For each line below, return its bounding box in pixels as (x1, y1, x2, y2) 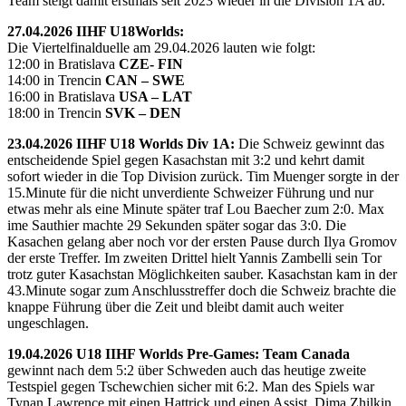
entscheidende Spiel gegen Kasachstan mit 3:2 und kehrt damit (7, 151, 364, 168)
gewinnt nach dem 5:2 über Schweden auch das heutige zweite (7, 362, 366, 378)
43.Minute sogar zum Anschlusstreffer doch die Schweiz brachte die (7, 282, 396, 298)
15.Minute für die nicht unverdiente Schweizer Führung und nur (7, 184, 373, 200)
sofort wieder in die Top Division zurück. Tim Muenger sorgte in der (7, 168, 399, 184)
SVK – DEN (105, 104, 181, 121)
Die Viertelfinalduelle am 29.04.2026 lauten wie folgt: (7, 39, 315, 55)
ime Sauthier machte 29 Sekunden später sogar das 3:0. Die (7, 217, 346, 233)
